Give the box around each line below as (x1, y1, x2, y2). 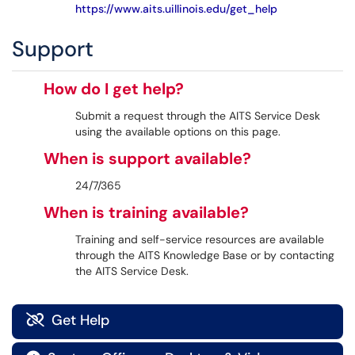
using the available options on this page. (75, 124, 281, 139)
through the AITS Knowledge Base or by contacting (75, 248, 334, 262)
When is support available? (44, 148, 251, 169)
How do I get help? (44, 78, 184, 99)
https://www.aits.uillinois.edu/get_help (75, 2, 277, 16)
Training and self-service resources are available (75, 232, 324, 246)
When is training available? (44, 202, 249, 223)
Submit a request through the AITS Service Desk (75, 109, 320, 123)
